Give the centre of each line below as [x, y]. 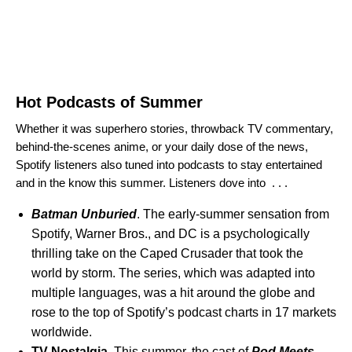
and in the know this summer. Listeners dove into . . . [153, 182]
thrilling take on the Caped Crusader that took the [167, 253]
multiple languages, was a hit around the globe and [173, 292]
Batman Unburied [84, 214]
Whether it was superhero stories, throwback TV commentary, [174, 128]
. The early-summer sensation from [233, 214]
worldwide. [62, 332]
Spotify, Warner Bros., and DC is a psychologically [170, 233]
